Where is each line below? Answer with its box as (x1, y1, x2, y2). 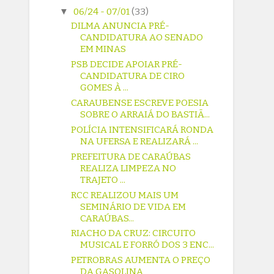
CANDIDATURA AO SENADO (80, 32, 204, 43)
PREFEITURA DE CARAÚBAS (71, 150, 191, 162)
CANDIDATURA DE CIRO (80, 70, 185, 82)
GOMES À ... (80, 82, 129, 94)
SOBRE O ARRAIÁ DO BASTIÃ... (80, 109, 210, 120)
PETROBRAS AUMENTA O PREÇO (71, 254, 211, 266)
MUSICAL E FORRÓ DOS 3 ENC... (80, 239, 215, 251)
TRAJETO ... (80, 174, 126, 185)
